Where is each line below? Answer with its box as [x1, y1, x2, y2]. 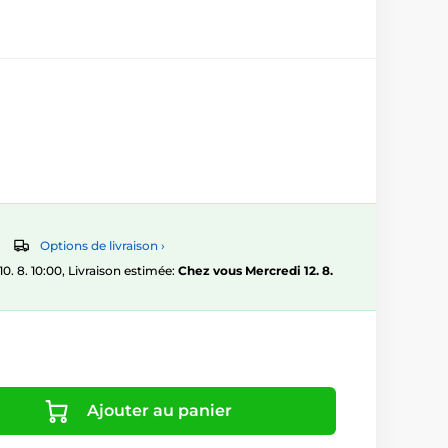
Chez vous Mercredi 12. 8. [178, 263, 333, 279]
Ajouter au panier [87, 401, 232, 421]
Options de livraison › [40, 238, 165, 254]
